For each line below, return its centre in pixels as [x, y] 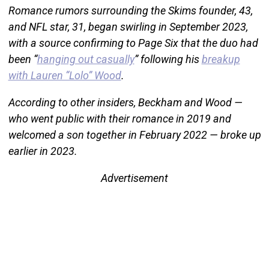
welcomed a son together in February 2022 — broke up [134, 134]
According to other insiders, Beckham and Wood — [125, 102]
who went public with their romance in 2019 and [119, 118]
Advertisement [134, 178]
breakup [221, 59]
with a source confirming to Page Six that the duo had [133, 43]
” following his [168, 59]
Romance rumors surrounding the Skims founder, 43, [130, 10]
